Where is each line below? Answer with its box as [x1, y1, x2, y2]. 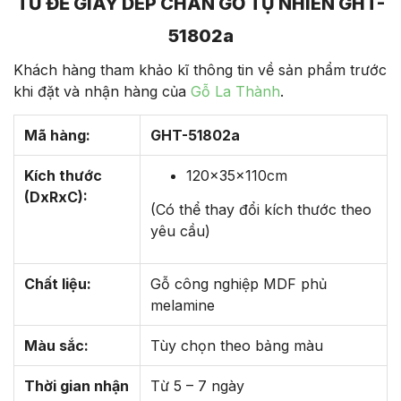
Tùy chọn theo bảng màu [149, 337, 323, 355]
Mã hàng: [23, 126, 90, 145]
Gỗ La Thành [191, 82, 280, 101]
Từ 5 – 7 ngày [149, 377, 244, 396]
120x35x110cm [185, 166, 287, 185]
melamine [149, 296, 215, 315]
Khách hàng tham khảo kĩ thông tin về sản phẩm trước [13, 61, 387, 80]
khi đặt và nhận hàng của [13, 82, 191, 101]
